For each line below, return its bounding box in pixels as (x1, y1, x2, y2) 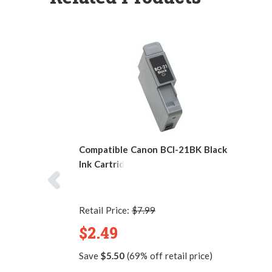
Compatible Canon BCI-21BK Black (79, 143, 227, 155)
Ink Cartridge (79, 158, 135, 169)
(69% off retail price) (124, 250, 212, 261)
